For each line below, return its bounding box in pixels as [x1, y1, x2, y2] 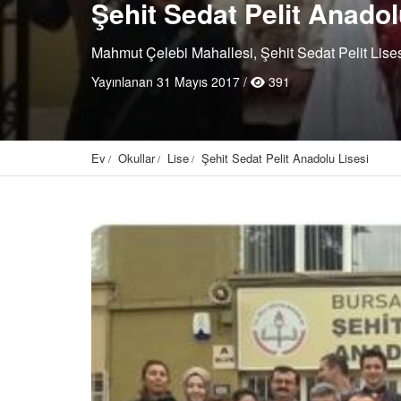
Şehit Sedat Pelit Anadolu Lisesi [201, 149, 369, 166]
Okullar [118, 149, 155, 166]
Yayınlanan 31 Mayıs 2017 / [91, 73, 251, 90]
